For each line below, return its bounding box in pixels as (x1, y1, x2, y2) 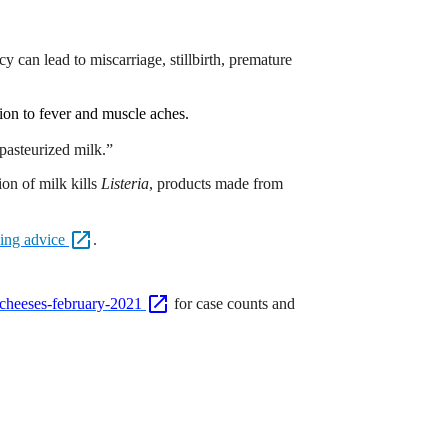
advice (24, 230, 69, 248)
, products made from (149, 174, 283, 192)
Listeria (101, 174, 149, 192)
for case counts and (174, 294, 295, 312)
